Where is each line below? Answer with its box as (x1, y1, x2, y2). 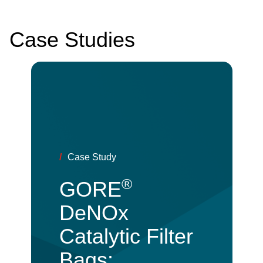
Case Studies (9, 28, 135, 52)
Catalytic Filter (59, 224, 193, 248)
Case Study (67, 152, 116, 162)
